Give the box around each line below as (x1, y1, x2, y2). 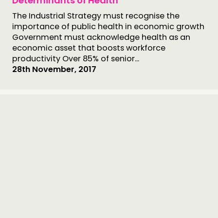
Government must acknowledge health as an (12, 32, 190, 43)
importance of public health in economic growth (12, 21, 204, 32)
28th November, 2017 (12, 64, 96, 75)
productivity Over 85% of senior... (12, 53, 139, 64)
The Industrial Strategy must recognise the (12, 10, 180, 21)
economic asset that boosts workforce (12, 42, 165, 54)
